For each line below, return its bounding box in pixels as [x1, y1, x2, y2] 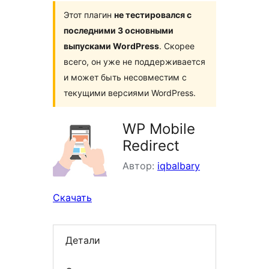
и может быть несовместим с [64, 72, 187, 83]
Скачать [53, 192, 92, 204]
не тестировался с [114, 10, 192, 20]
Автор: [122, 160, 157, 172]
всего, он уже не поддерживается [64, 56, 205, 67]
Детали [65, 234, 100, 247]
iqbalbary [157, 160, 200, 172]
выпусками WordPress [64, 41, 159, 52]
